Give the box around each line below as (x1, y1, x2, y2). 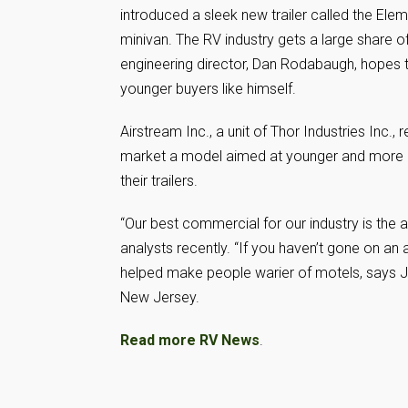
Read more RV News (120, 331, 260, 349)
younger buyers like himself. (120, 80, 296, 97)
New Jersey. (120, 289, 199, 306)
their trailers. (120, 172, 198, 189)
